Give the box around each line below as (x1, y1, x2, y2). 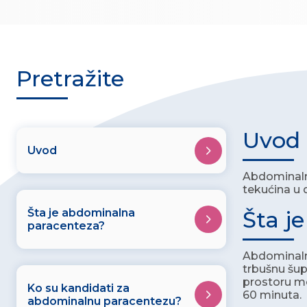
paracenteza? (27, 219, 105, 232)
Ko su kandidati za (27, 282, 130, 295)
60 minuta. (243, 288, 302, 302)
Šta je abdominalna (27, 206, 135, 219)
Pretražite (16, 65, 124, 92)
